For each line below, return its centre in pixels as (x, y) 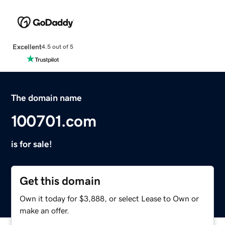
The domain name (47, 98)
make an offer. (45, 210)
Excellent (27, 46)
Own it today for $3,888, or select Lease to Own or (109, 198)
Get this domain (60, 181)
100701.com (54, 121)
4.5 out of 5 (57, 47)
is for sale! (32, 144)
